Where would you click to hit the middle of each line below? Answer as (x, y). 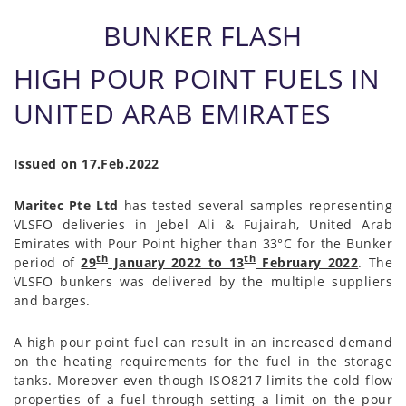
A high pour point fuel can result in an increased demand (203, 342)
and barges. (52, 300)
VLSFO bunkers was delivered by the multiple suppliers (203, 281)
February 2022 (307, 262)
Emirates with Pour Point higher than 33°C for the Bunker (203, 243)
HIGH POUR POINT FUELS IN (197, 78)
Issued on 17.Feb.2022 (87, 163)
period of (48, 262)
